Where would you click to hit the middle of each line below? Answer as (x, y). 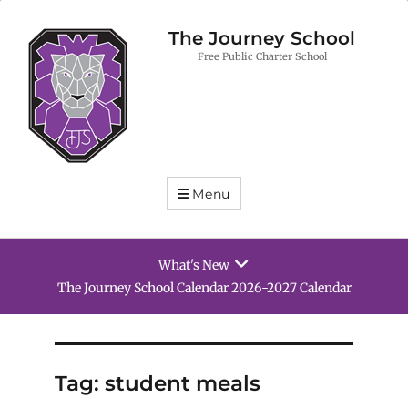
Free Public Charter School (262, 57)
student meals (182, 384)
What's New (194, 265)
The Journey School (262, 38)
